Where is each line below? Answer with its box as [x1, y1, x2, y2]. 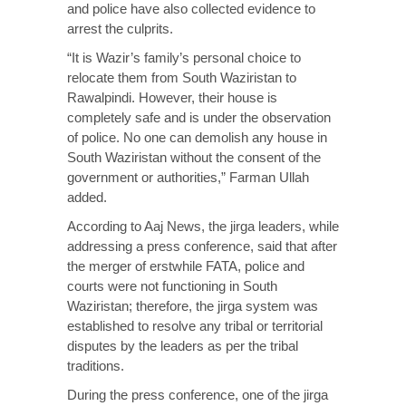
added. [67, 189, 107, 205]
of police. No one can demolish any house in [67, 130, 327, 145]
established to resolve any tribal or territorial [67, 318, 323, 333]
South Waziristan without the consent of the [67, 150, 321, 165]
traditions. [67, 358, 124, 373]
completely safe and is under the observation [67, 110, 331, 125]
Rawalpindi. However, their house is [67, 90, 277, 105]
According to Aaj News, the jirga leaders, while [67, 218, 339, 234]
